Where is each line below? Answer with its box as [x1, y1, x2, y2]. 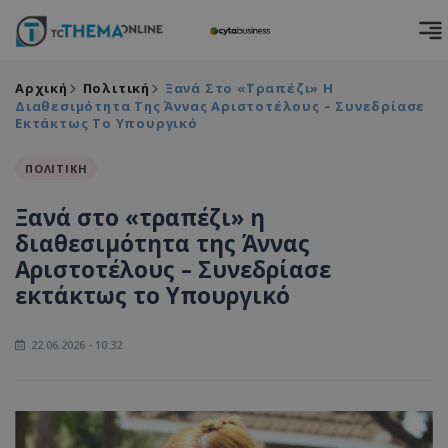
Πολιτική [82, 79, 151, 97]
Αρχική [15, 79, 68, 97]
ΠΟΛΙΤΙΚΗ [25, 161, 88, 176]
